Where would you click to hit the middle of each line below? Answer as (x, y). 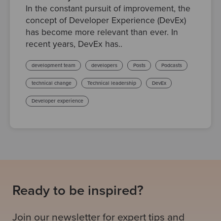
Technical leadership (111, 83)
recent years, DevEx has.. (74, 44)
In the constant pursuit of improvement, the (108, 8)
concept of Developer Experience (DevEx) (106, 20)
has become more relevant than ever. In (102, 32)
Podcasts (171, 66)
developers (104, 66)
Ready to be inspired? (78, 190)
